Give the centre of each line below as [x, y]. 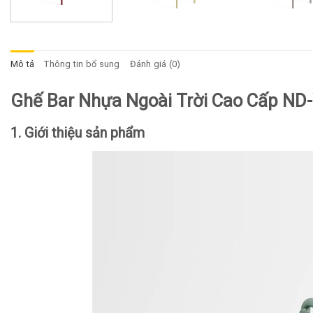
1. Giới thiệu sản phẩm [78, 132]
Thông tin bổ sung [82, 64]
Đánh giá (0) [155, 64]
